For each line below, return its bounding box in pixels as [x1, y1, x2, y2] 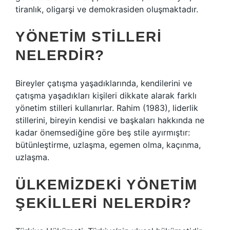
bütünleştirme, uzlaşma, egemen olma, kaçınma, [15, 140, 201, 150]
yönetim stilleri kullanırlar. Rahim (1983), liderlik [15, 103, 198, 113]
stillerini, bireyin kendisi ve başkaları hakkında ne [15, 115, 204, 125]
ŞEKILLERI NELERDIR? [15, 195, 192, 211]
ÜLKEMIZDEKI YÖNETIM [15, 177, 198, 193]
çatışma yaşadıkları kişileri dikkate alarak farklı [15, 90, 197, 101]
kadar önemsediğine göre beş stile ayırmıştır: [15, 127, 190, 138]
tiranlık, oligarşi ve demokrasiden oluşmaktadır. [15, 4, 198, 14]
